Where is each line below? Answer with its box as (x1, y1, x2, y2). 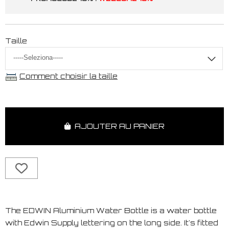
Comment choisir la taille (19, 71, 118, 80)
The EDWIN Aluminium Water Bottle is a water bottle (5, 205, 217, 215)
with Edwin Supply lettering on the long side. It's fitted (5, 218, 218, 227)
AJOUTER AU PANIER (71, 121, 165, 130)
